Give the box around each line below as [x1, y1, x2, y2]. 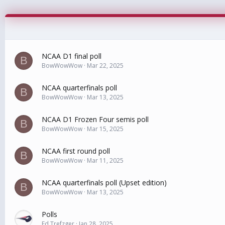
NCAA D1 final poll [42, 51, 101, 61]
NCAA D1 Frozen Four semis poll [42, 115, 149, 124]
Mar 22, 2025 [87, 61, 124, 70]
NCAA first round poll [42, 146, 110, 156]
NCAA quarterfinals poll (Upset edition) [42, 178, 167, 187]
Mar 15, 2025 [87, 125, 124, 133]
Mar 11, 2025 [87, 156, 124, 165]
